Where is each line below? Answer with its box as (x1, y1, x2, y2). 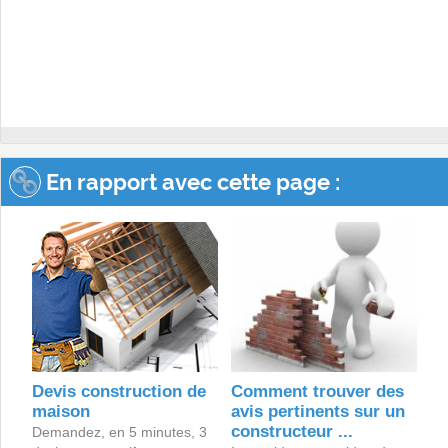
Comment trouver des (230, 382, 404, 402)
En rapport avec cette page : (41, 169, 340, 196)
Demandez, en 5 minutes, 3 (31, 424, 207, 441)
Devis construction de (31, 382, 206, 402)
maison (31, 402, 90, 422)
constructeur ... (230, 422, 353, 442)
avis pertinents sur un (230, 402, 405, 422)
